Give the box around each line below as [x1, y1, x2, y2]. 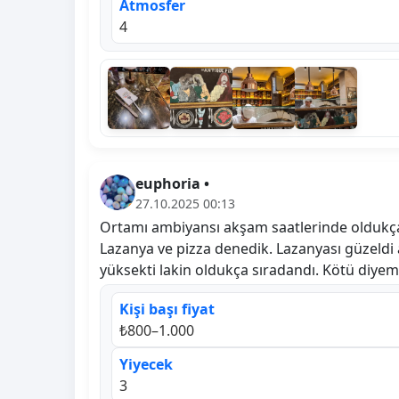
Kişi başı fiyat [119, 298, 215, 319]
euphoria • [135, 173, 209, 193]
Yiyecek [119, 354, 173, 374]
